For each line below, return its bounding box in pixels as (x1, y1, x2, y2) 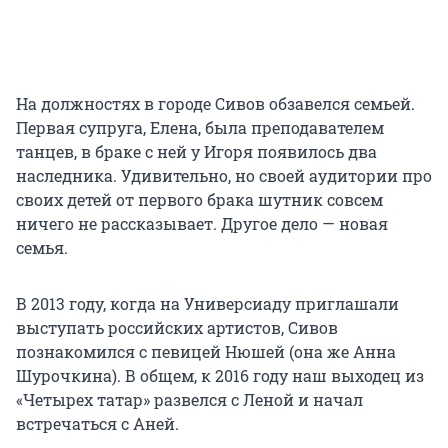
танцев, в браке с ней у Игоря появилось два (16, 141, 377, 163)
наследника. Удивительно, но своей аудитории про (16, 165, 432, 187)
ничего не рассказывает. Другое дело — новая (16, 213, 388, 235)
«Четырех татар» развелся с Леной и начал (16, 389, 363, 411)
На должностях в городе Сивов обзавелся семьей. (16, 93, 415, 115)
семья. (16, 237, 68, 259)
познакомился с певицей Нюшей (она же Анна (16, 341, 396, 363)
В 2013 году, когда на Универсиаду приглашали (16, 293, 399, 315)
